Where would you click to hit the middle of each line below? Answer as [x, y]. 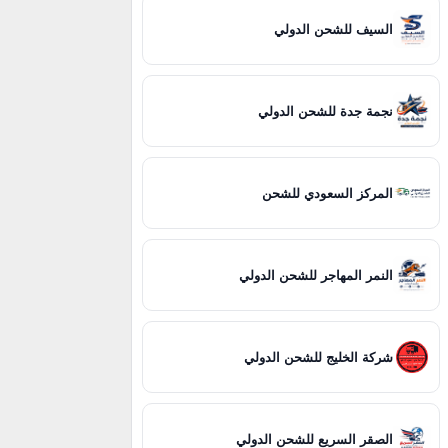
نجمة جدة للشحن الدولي [326, 111]
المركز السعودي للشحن [328, 193]
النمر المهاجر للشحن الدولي [316, 275]
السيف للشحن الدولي [334, 29]
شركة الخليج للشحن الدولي [319, 357]
